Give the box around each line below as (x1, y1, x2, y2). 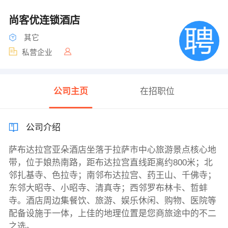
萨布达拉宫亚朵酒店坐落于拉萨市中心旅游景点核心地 (8, 145, 216, 155)
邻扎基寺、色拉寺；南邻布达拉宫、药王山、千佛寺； (8, 170, 216, 181)
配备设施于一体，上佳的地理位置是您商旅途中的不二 (8, 209, 216, 219)
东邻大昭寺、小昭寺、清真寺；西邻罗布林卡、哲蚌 (8, 183, 208, 193)
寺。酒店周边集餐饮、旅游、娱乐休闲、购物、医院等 (8, 196, 216, 206)
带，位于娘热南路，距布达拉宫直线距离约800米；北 (8, 158, 213, 168)
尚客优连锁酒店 (8, 14, 83, 26)
